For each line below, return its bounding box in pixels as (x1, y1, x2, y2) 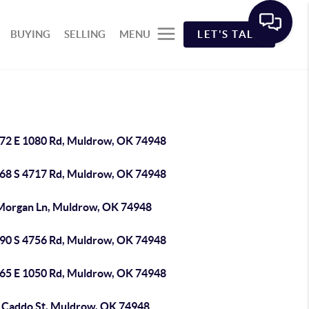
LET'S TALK (197, 28, 262, 40)
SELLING (64, 28, 106, 40)
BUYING (10, 28, 51, 40)
